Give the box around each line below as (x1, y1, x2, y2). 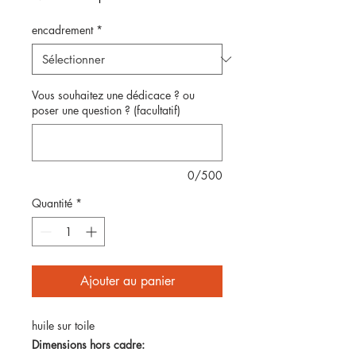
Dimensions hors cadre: (32, 337, 148, 352)
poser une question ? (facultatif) (32, 103, 180, 118)
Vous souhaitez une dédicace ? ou (32, 87, 195, 103)
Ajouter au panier (79, 273, 175, 289)
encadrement (32, 22, 93, 37)
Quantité (32, 195, 72, 211)
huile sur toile (32, 318, 101, 333)
